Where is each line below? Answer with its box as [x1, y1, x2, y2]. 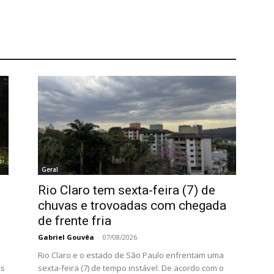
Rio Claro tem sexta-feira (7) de [38, 183, 215, 198]
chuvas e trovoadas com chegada [38, 198, 226, 213]
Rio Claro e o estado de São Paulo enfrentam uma [38, 250, 224, 261]
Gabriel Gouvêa [38, 232, 94, 242]
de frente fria [38, 213, 111, 229]
